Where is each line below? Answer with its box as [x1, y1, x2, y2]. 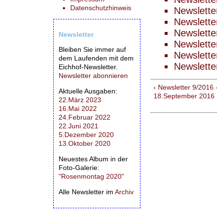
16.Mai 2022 [59, 104, 97, 112]
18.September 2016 [154, 92, 215, 100]
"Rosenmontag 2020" [59, 172, 124, 180]
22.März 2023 [59, 95, 101, 104]
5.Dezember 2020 [59, 130, 114, 139]
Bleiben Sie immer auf [59, 45, 126, 53]
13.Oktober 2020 [59, 139, 110, 147]
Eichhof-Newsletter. [59, 62, 118, 71]
